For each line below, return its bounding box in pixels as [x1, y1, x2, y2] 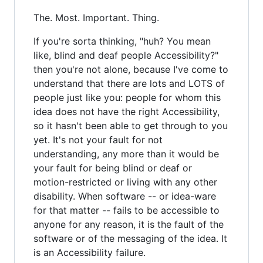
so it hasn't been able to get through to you [33, 119, 228, 131]
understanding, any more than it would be [33, 147, 219, 160]
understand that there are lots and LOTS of [33, 77, 225, 89]
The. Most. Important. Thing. [33, 11, 159, 23]
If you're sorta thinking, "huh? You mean [33, 35, 211, 47]
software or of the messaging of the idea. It [33, 232, 227, 244]
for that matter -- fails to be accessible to [33, 204, 220, 216]
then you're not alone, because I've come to [33, 63, 228, 75]
